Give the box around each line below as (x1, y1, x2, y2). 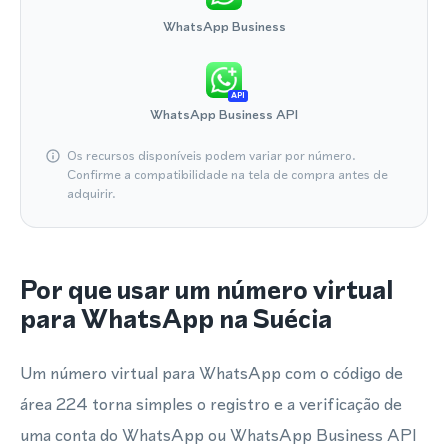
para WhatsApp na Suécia (20, 301, 332, 337)
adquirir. (67, 185, 116, 202)
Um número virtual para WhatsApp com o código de (20, 361, 403, 385)
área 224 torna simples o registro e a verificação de (20, 392, 402, 416)
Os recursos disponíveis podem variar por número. (67, 147, 356, 164)
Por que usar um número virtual (20, 272, 393, 308)
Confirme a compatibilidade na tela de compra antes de (67, 166, 388, 183)
